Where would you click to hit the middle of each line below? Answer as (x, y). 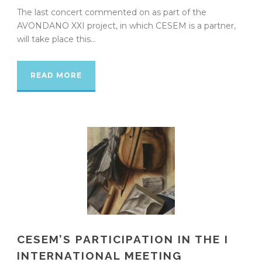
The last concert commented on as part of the (112, 12)
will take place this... (56, 39)
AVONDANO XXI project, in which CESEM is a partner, (126, 25)
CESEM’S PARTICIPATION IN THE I (123, 239)
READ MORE (56, 75)
